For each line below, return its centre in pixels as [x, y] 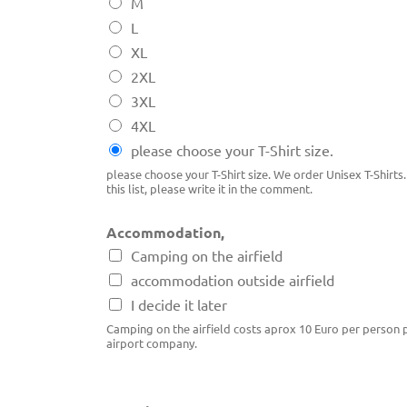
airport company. [152, 343]
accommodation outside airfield [233, 280]
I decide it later [179, 305]
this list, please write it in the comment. [209, 189]
